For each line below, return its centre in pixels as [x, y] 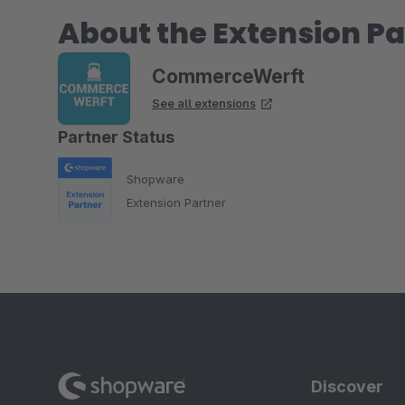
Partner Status [116, 137]
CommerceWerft [228, 76]
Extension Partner [176, 202]
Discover [347, 386]
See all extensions [204, 103]
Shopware [155, 179]
